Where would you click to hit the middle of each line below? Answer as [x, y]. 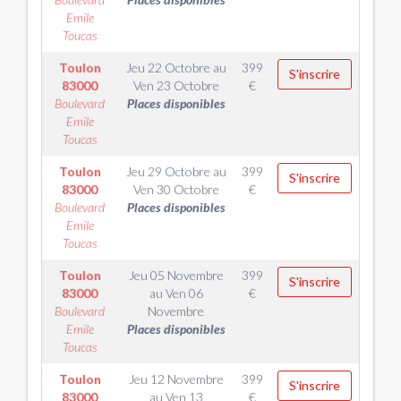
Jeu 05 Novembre [176, 275]
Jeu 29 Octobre [168, 171]
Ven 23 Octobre [176, 85]
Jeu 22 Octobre [168, 68]
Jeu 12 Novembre [176, 379]
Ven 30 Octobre [176, 189]
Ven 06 [184, 293]
